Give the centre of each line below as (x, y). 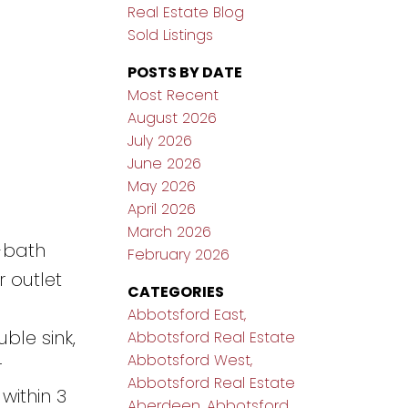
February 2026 (179, 255)
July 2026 (160, 141)
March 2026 (170, 232)
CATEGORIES (176, 292)
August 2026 (173, 118)
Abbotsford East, (187, 315)
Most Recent (173, 96)
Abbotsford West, (190, 361)
